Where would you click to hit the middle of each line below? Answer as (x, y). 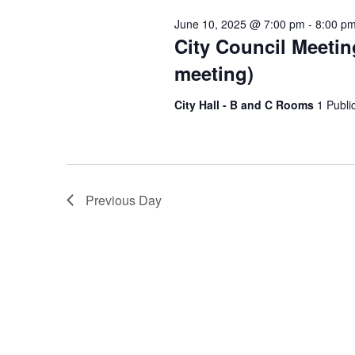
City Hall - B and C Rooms (245, 105)
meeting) (214, 73)
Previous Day (124, 200)
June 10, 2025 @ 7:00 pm (239, 24)
